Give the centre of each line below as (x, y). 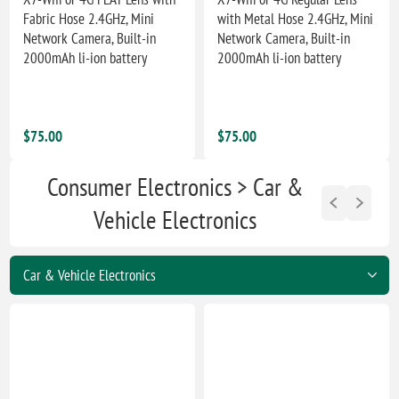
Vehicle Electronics (175, 219)
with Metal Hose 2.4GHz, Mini (296, 18)
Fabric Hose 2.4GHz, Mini (89, 18)
